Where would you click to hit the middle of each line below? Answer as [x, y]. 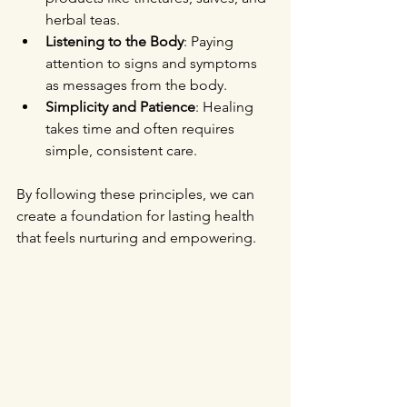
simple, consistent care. [121, 150]
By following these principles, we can [137, 194]
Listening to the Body [114, 41]
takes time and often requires [142, 129]
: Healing [226, 107]
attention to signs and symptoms [153, 63]
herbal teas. [83, 20]
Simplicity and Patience [120, 107]
